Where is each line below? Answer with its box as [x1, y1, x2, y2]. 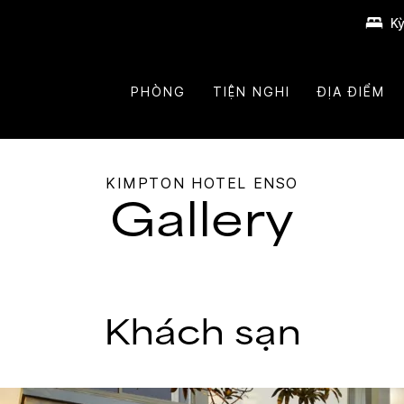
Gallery [110, 195, 294, 248]
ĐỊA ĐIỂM [317, 83, 385, 99]
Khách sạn [103, 314, 301, 353]
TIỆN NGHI [212, 83, 290, 99]
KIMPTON [106, 174, 186, 193]
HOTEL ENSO [190, 174, 298, 193]
